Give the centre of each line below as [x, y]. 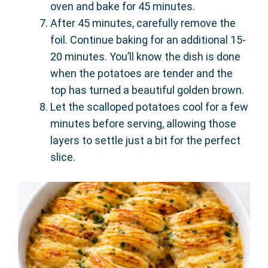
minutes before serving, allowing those [143, 123]
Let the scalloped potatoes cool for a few [149, 106]
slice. [63, 157]
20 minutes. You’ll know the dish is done [145, 56]
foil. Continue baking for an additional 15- [148, 39]
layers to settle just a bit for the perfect [145, 140]
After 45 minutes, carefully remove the [143, 23]
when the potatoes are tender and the [141, 73]
